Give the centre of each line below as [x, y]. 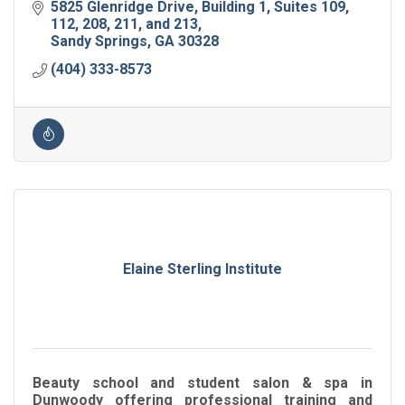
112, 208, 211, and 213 [124, 24]
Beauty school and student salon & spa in [202, 383]
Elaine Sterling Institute [202, 269]
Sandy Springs [99, 42]
